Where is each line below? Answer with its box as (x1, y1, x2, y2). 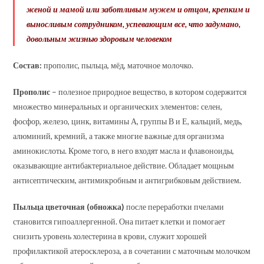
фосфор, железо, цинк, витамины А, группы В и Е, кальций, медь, (13, 116, 243, 126)
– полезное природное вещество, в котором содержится (52, 87, 247, 97)
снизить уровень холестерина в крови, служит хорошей (13, 231, 207, 241)
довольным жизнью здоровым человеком (27, 34, 173, 44)
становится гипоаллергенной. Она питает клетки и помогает (13, 216, 226, 226)
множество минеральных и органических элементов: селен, (13, 101, 223, 111)
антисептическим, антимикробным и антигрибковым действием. (13, 175, 242, 185)
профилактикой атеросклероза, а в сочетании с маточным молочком (13, 246, 251, 256)
